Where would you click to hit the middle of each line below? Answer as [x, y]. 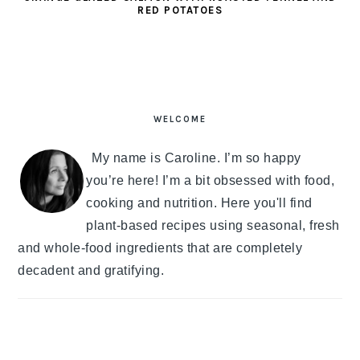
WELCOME [180, 120]
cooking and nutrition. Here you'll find [199, 203]
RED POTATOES [180, 10]
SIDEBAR [58, 111]
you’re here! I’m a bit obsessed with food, [211, 181]
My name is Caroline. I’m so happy [196, 158]
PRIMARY [59, 92]
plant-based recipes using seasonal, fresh [213, 226]
